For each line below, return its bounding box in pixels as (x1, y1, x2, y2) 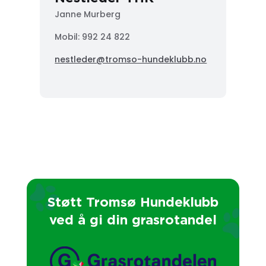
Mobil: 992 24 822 (55, 30, 131, 43)
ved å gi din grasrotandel (49, 211, 217, 227)
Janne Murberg (55, 8, 121, 20)
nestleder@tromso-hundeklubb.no (55, 53, 207, 65)
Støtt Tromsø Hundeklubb (47, 194, 218, 209)
